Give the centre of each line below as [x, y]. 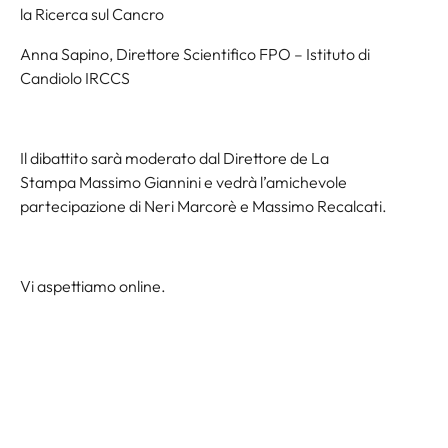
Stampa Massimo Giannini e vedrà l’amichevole [183, 181]
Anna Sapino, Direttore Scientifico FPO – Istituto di [195, 53]
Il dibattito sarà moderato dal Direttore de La [174, 157]
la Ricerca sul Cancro [92, 13]
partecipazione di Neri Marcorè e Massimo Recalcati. [203, 205]
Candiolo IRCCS [75, 77]
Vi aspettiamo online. [93, 285]
